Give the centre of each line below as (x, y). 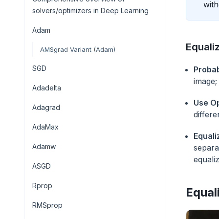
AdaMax (45, 127)
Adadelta (47, 88)
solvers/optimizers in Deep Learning (90, 11)
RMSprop (47, 205)
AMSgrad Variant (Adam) (78, 49)
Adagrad (46, 107)
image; (205, 81)
